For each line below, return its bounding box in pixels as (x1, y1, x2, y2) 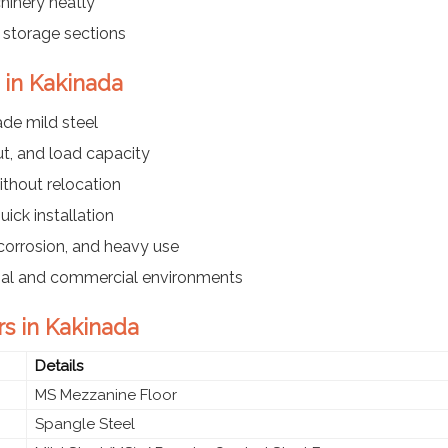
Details (35, 356, 83, 375)
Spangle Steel (35, 414, 135, 433)
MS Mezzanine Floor (35, 385, 177, 404)
